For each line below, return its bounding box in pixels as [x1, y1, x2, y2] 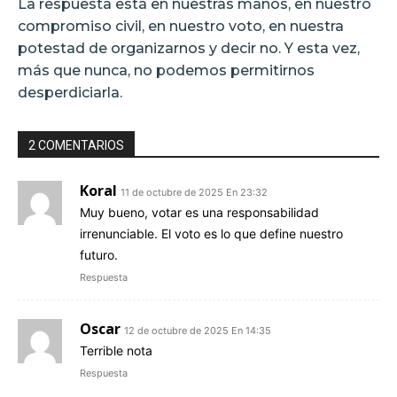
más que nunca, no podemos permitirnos [18, 61, 315, 79]
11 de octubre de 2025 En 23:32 [121, 185, 268, 198]
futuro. [80, 246, 118, 262]
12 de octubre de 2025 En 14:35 [124, 323, 271, 337]
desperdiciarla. [18, 83, 122, 101]
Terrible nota [80, 342, 152, 358]
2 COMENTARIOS [28, 137, 124, 152]
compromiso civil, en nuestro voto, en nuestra [18, 17, 344, 35]
